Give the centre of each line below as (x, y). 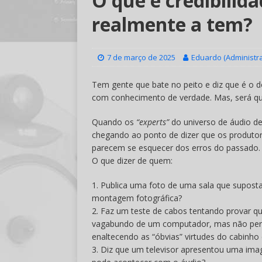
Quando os (114, 122)
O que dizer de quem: (132, 161)
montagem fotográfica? (137, 198)
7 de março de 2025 (141, 57)
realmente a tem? (172, 24)
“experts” (153, 122)
